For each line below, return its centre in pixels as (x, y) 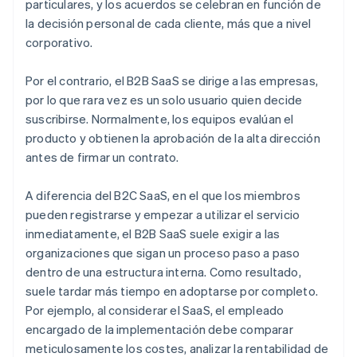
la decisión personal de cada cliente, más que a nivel (169, 24)
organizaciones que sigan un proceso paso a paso (163, 253)
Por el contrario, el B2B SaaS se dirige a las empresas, (172, 81)
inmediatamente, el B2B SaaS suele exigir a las (153, 234)
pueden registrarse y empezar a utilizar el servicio (163, 215)
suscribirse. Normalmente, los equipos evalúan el (160, 119)
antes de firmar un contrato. (102, 157)
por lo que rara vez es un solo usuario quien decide (164, 100)
